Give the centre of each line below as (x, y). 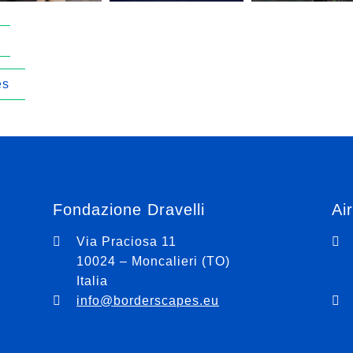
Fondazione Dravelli (129, 210)
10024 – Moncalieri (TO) (154, 261)
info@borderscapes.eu (148, 301)
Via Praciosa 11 (127, 242)
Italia (93, 281)
